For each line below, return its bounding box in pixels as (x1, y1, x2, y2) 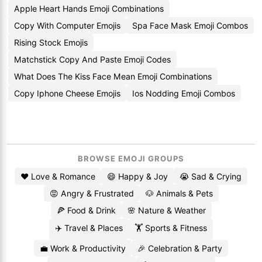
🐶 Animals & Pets (145, 188, 213, 198)
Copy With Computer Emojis (14, 20, 120, 30)
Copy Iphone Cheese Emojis (14, 88, 120, 98)
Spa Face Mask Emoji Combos (132, 20, 248, 30)
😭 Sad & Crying (180, 171, 242, 181)
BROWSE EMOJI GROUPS (78, 154, 184, 163)
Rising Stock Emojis (14, 37, 88, 47)
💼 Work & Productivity (40, 243, 126, 253)
